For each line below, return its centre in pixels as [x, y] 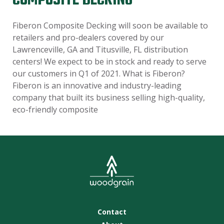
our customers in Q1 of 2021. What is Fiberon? [99, 73]
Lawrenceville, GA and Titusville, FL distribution [100, 49]
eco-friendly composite [55, 109]
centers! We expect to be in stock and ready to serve [109, 61]
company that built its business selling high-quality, [109, 97]
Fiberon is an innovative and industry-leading [97, 85]
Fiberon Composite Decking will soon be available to [110, 25]
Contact [112, 212]
